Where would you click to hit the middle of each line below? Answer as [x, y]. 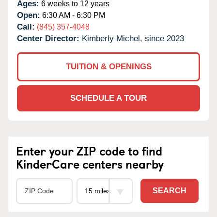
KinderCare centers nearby [90, 163]
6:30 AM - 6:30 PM [73, 15]
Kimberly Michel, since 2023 [133, 38]
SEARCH [170, 191]
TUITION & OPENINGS [108, 66]
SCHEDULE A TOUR [108, 98]
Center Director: [49, 38]
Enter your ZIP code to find [89, 150]
